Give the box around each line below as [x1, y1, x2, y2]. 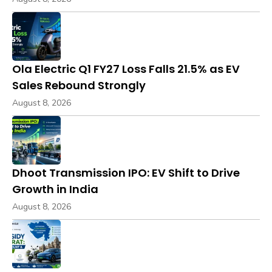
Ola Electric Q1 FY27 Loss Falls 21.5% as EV [12, 61, 240, 76]
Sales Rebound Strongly [12, 77, 146, 93]
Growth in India [12, 181, 98, 197]
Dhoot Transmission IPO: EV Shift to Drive [12, 165, 240, 180]
